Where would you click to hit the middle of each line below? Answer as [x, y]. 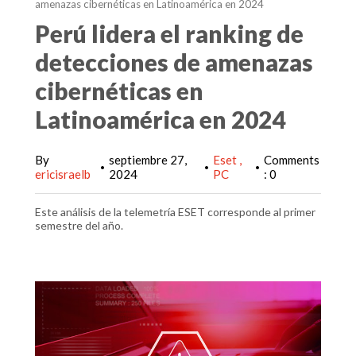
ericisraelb [63, 174]
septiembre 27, [148, 160]
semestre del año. [80, 225]
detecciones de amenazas [174, 62]
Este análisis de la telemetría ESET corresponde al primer [175, 212]
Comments [292, 160]
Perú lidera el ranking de [169, 33]
